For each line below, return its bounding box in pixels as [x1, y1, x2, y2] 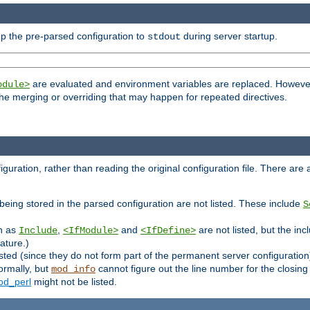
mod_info [51, 264, 95, 275]
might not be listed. [31, 276, 117, 288]
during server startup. [181, 30, 277, 42]
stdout [147, 30, 181, 42]
